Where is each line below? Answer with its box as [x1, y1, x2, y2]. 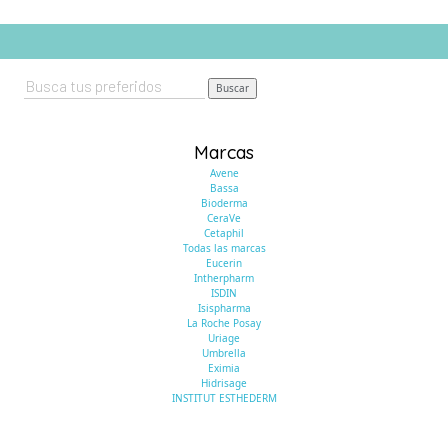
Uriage [208, 331, 240, 345]
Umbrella [202, 346, 246, 360]
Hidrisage [201, 376, 247, 390]
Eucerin [206, 256, 242, 270]
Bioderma [200, 196, 248, 210]
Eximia [208, 361, 240, 375]
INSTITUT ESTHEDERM [171, 391, 277, 405]
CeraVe [207, 211, 241, 225]
